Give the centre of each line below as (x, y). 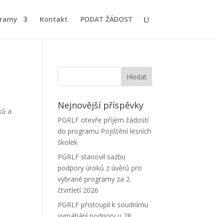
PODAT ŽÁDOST (106, 19)
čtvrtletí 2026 (78, 190)
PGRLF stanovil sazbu (92, 157)
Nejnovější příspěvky (101, 105)
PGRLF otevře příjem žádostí (103, 120)
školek (68, 142)
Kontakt (54, 19)
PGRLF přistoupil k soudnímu (103, 205)
